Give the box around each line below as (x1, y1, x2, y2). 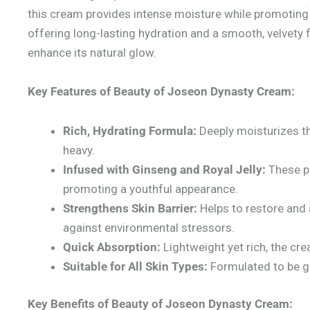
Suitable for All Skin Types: (63, 259, 208, 274)
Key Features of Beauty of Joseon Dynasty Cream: (28, 84, 295, 99)
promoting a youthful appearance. (63, 182, 238, 197)
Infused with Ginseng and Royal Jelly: (63, 163, 266, 177)
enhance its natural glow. (28, 45, 156, 60)
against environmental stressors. (63, 221, 235, 235)
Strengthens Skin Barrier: (63, 201, 197, 216)
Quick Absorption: (63, 240, 161, 255)
